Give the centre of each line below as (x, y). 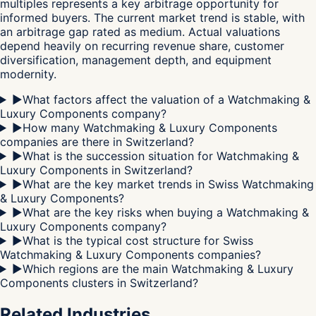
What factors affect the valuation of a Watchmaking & (166, 99)
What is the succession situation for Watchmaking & (160, 156)
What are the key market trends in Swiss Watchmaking (168, 184)
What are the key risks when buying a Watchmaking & (165, 212)
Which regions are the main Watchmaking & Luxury (158, 268)
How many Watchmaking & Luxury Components (150, 127)
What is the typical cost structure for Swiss (138, 240)
